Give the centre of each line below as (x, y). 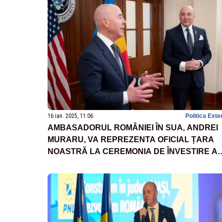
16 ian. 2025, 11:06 (70, 116)
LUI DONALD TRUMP (88, 163)
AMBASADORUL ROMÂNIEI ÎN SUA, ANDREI (133, 127)
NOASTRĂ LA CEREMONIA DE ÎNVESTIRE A (133, 151)
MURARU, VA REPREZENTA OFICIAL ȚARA (131, 139)
